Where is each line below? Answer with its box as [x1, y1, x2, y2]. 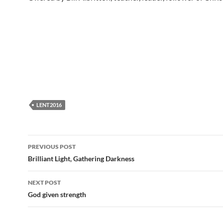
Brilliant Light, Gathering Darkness [28, 154, 134, 163]
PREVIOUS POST [28, 143, 76, 150]
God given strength [28, 190, 86, 199]
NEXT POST [28, 179, 61, 186]
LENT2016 [36, 102, 62, 108]
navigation [27, 152, 89, 168]
